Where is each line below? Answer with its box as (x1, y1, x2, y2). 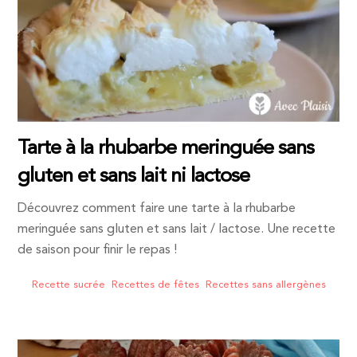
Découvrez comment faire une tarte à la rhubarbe (18, 202, 296, 216)
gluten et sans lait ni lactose (18, 166, 249, 186)
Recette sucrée (31, 279, 105, 290)
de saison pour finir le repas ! (18, 244, 178, 257)
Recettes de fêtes (111, 279, 199, 290)
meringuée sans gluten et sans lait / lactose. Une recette (18, 223, 336, 237)
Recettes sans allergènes (205, 279, 326, 290)
